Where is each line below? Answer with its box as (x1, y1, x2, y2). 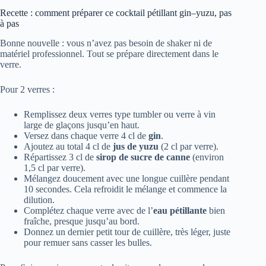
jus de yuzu (113, 141, 159, 152)
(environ (190, 152, 224, 163)
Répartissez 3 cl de (24, 152, 96, 163)
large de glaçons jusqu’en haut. (24, 120, 140, 131)
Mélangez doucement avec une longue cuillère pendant (24, 173, 229, 184)
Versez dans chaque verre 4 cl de (24, 131, 148, 141)
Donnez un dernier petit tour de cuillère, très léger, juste (24, 227, 230, 237)
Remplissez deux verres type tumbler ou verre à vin (24, 109, 216, 120)
